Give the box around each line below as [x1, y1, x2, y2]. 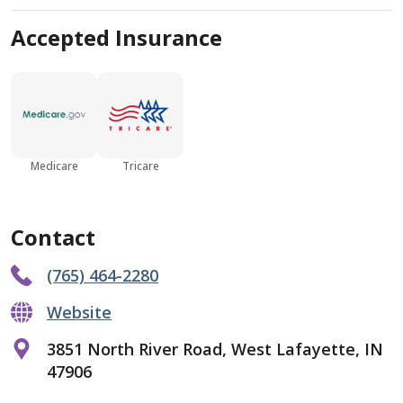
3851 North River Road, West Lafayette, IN [47, 338, 383, 360]
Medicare [30, 158, 78, 174]
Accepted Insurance [11, 22, 222, 52]
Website [47, 301, 112, 323]
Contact [11, 222, 95, 252]
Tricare [121, 158, 159, 174]
